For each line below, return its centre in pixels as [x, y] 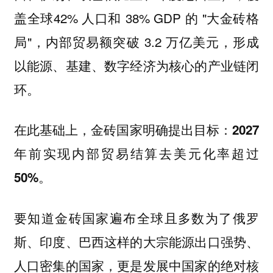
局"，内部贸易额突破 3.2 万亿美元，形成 [136, 41]
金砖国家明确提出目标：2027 [175, 130]
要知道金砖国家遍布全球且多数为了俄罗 [136, 217]
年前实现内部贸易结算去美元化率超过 [136, 154]
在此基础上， [52, 129]
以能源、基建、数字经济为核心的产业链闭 [136, 65]
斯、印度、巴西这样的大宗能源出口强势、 [136, 241]
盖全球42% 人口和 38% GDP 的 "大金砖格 [136, 17]
